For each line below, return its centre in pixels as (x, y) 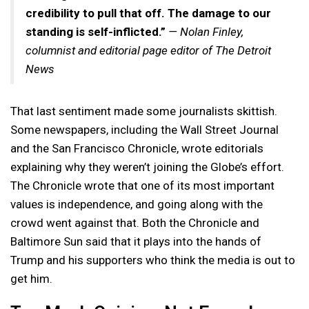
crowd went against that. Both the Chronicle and (135, 222)
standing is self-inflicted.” (96, 31)
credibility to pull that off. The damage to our (148, 13)
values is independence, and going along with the (137, 204)
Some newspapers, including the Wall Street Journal (144, 129)
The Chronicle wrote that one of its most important (142, 185)
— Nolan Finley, (206, 31)
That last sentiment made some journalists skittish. (144, 111)
